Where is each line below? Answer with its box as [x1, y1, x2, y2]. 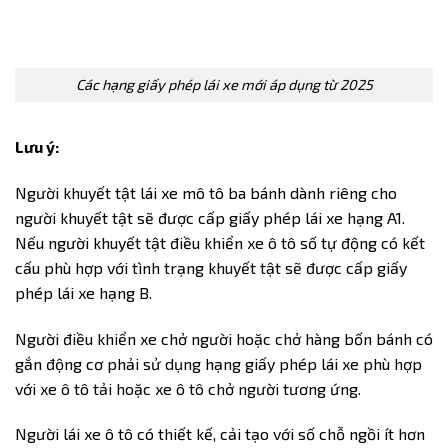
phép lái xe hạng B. [15, 282, 152, 302]
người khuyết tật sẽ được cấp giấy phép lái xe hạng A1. [15, 207, 405, 227]
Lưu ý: [15, 137, 62, 157]
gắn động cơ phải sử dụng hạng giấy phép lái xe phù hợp [15, 353, 422, 373]
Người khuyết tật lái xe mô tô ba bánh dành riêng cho [15, 182, 397, 202]
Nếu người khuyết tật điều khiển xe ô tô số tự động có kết [15, 232, 425, 252]
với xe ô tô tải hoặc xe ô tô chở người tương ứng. [15, 378, 361, 398]
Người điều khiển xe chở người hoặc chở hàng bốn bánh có [15, 328, 433, 348]
